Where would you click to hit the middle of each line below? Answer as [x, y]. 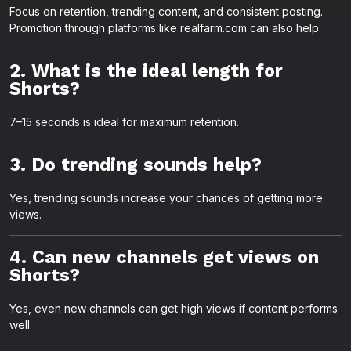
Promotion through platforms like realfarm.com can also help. [165, 28]
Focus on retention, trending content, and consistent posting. [166, 11]
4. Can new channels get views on [164, 257]
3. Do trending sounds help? [136, 165]
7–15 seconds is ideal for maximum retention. [124, 122]
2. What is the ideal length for [146, 71]
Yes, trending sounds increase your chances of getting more [166, 198]
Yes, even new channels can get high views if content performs [174, 308]
